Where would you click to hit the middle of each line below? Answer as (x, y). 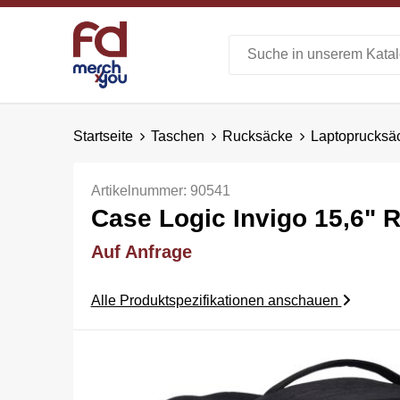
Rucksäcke (257, 136)
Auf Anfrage (141, 251)
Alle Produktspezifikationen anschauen (216, 300)
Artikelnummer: (140, 190)
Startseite (103, 136)
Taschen (177, 136)
